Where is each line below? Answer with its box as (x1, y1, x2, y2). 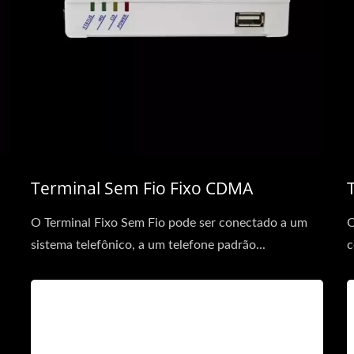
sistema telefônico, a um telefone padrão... (31, 239, 265, 251)
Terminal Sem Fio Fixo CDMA (31, 177, 253, 199)
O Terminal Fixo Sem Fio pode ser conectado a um (31, 217, 307, 229)
